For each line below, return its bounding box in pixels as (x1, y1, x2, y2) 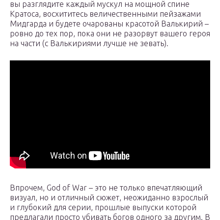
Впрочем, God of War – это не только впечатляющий (10, 183, 202, 192)
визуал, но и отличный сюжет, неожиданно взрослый (10, 193, 208, 202)
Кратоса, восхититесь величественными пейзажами (10, 9, 201, 19)
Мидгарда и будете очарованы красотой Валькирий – (10, 19, 209, 28)
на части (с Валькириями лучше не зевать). (10, 39, 168, 48)
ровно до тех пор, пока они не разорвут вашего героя (10, 29, 210, 38)
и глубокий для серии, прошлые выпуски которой (10, 203, 196, 212)
